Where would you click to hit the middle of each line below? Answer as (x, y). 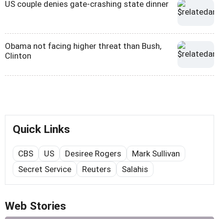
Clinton (18, 56)
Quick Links (41, 130)
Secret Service (45, 169)
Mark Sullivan (156, 154)
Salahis (135, 169)
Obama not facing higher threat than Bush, (83, 46)
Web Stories (35, 206)
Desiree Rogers (93, 154)
